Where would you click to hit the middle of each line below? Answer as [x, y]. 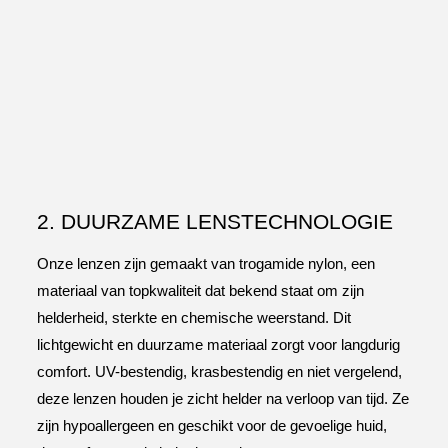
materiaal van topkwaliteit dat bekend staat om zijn [200, 290]
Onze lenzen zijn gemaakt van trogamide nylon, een [206, 263]
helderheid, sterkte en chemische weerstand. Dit [194, 317]
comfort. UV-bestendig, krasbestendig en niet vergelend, [219, 371]
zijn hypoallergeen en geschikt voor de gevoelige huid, [212, 425]
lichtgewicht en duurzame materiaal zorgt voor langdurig [218, 344]
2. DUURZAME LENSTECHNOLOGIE [215, 221]
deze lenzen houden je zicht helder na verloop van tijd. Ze [223, 398]
